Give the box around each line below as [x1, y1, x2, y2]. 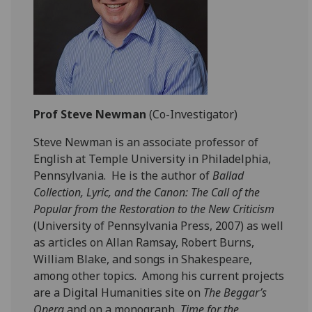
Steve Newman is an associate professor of [33, 134, 259, 150]
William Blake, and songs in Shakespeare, [33, 251, 253, 267]
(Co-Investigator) [149, 107, 238, 122]
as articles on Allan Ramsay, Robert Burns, [33, 235, 255, 250]
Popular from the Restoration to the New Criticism [33, 201, 275, 217]
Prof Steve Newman [33, 107, 150, 122]
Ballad [212, 168, 244, 183]
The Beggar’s [203, 285, 267, 300]
